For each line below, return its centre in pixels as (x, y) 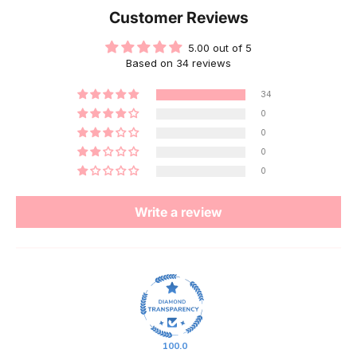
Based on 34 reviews (178, 63)
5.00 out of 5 (220, 47)
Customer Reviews (178, 17)
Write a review (178, 212)
